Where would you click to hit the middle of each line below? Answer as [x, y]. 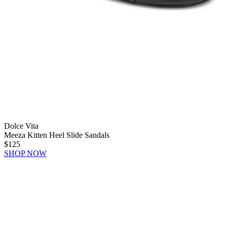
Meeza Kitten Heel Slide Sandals [57, 135]
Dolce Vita [21, 126]
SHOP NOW [25, 154]
